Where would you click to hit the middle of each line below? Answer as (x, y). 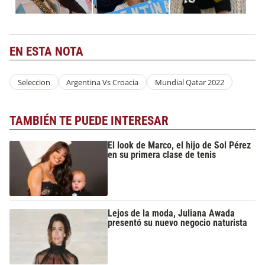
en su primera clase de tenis (162, 154)
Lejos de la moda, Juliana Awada (172, 214)
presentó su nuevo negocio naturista (178, 223)
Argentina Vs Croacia (103, 82)
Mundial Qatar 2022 (189, 82)
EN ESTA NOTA (46, 51)
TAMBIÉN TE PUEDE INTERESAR (89, 121)
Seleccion (34, 82)
